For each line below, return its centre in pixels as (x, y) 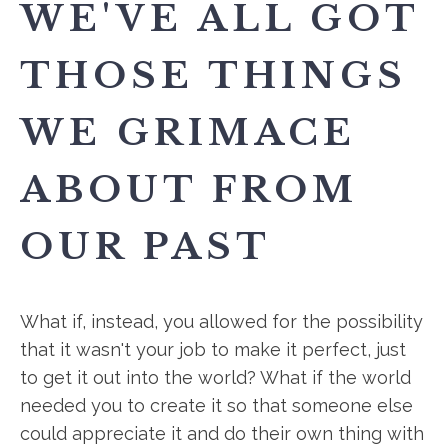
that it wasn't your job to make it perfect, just (213, 349)
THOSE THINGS (213, 75)
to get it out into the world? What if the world (215, 377)
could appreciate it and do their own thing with (222, 433)
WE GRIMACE (188, 132)
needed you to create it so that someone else (216, 405)
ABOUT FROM (189, 189)
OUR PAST (145, 246)
